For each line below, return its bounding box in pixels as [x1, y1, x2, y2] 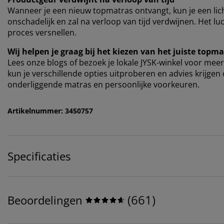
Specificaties [7, 148, 70, 163]
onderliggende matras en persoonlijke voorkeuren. [7, 78, 199, 90]
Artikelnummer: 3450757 [7, 105, 93, 115]
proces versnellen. [7, 26, 76, 38]
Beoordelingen [7, 192, 82, 207]
